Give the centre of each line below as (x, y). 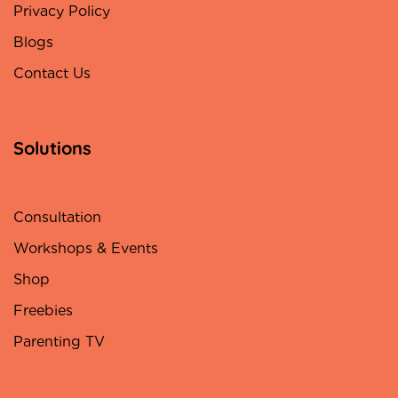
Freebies (43, 311)
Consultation (57, 218)
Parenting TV (59, 342)
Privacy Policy (62, 12)
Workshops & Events (86, 249)
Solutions (52, 148)
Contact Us (52, 74)
